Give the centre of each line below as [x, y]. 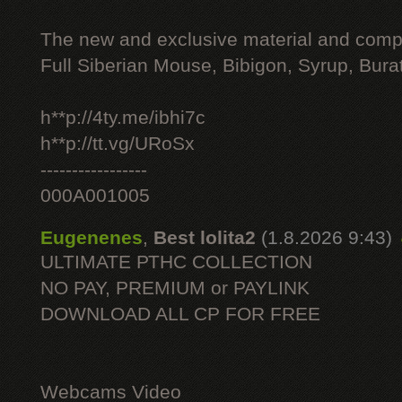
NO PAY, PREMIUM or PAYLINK [175, 288]
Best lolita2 [205, 238]
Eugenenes [92, 238]
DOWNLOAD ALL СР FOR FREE [180, 314]
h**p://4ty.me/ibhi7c [123, 118]
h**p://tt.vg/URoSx [118, 144]
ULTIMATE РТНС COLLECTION [176, 262]
